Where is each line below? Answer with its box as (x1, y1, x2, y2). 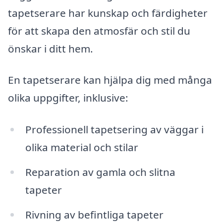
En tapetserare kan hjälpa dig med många (8, 73, 212, 87)
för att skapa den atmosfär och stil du (8, 23, 190, 38)
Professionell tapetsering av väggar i (25, 122, 204, 137)
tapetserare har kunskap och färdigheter (8, 5, 208, 20)
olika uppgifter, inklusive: (8, 91, 128, 105)
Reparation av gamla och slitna (25, 165, 175, 179)
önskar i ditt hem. (8, 41, 93, 55)
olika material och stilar (25, 140, 138, 155)
